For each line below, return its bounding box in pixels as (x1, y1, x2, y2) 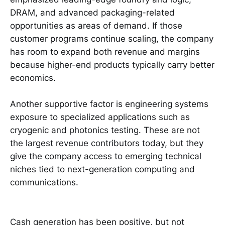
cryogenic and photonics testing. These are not (10, 125, 200, 136)
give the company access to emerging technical (10, 151, 201, 162)
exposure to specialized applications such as (10, 112, 190, 123)
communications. (10, 177, 78, 188)
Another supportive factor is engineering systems (10, 99, 208, 109)
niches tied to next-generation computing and (10, 164, 195, 175)
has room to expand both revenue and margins (10, 46, 200, 57)
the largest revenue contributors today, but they (10, 138, 203, 149)
